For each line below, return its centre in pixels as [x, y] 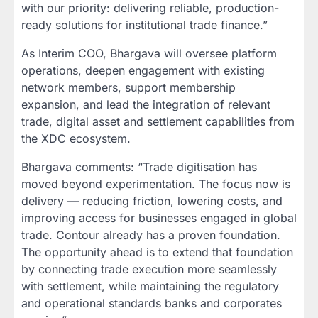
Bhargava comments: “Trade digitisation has [139, 166]
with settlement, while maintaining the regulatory [150, 286]
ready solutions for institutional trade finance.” [144, 24]
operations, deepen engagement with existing [143, 70]
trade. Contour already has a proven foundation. [151, 235]
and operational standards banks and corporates [152, 303]
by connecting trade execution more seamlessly [149, 269]
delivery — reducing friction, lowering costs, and [152, 201]
